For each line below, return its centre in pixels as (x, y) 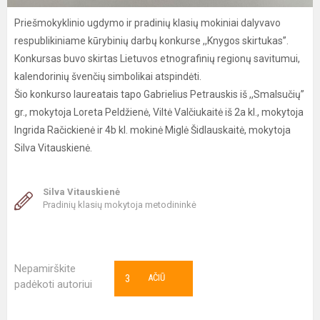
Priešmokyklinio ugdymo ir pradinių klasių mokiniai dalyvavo (147, 23)
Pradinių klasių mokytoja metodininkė (120, 205)
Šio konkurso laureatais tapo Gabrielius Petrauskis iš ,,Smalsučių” (159, 94)
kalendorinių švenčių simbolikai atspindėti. (108, 76)
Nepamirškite (45, 269)
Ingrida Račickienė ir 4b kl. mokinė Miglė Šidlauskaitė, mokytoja (152, 130)
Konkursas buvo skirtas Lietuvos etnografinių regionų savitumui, (157, 59)
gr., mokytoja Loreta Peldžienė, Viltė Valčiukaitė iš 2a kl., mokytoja (159, 112)
